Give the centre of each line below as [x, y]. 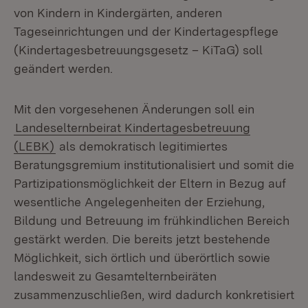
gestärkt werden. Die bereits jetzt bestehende [142, 239]
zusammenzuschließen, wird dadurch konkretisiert [154, 295]
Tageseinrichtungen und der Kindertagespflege [146, 31]
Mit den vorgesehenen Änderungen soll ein [134, 109]
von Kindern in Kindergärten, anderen [118, 13]
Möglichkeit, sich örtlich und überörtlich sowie [142, 257]
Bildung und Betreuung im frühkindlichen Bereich [152, 220]
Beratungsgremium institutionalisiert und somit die [154, 165]
